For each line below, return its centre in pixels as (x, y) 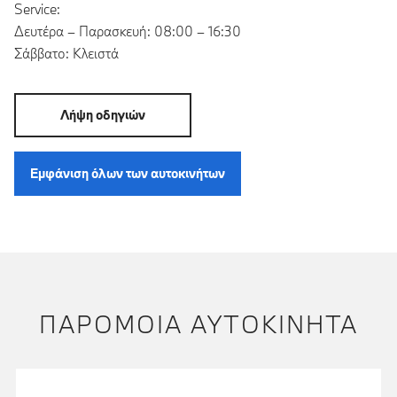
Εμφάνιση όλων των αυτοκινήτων (128, 174)
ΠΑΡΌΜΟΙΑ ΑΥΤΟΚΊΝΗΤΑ (198, 323)
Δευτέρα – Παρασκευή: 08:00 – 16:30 (128, 31)
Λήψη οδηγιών (103, 115)
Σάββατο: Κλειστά (66, 53)
